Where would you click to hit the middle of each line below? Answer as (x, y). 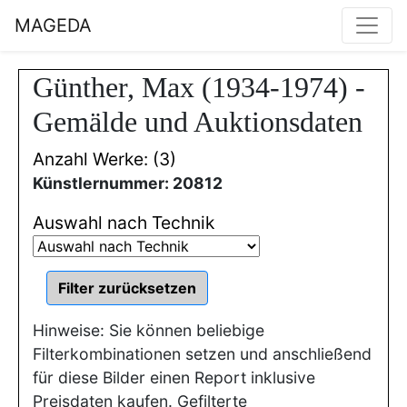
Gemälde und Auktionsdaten (198, 122)
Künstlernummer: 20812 (128, 183)
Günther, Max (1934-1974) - (199, 87)
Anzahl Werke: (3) (104, 159)
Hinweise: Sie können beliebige (149, 330)
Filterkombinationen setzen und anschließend (202, 354)
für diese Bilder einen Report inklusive (174, 377)
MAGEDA (53, 25)
